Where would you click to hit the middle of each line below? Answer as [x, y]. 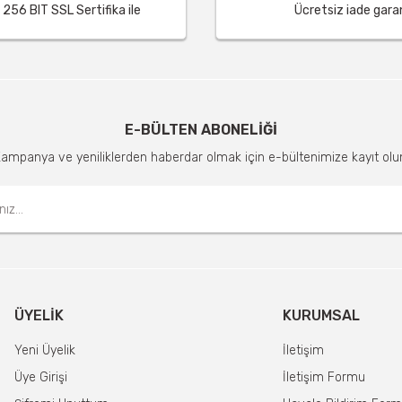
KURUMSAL [321, 315]
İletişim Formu [323, 377]
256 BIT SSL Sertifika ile [72, 10]
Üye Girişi [41, 377]
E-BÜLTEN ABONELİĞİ [201, 130]
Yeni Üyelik [45, 350]
